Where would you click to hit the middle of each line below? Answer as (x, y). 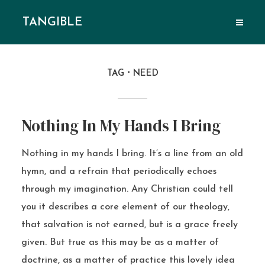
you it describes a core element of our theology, (125, 207)
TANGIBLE (53, 22)
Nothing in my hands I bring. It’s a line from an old (132, 154)
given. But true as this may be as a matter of (120, 243)
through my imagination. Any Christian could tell (127, 189)
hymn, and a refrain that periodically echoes (119, 172)
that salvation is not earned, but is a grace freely (129, 225)
